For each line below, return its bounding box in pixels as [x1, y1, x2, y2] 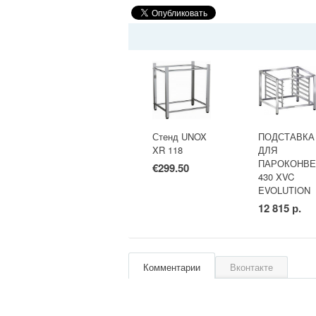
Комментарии [143, 260, 200, 274]
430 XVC [257, 170, 294, 184]
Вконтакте [230, 260, 273, 274]
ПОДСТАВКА [257, 130, 315, 144]
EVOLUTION [257, 183, 310, 197]
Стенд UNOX [152, 130, 207, 144]
